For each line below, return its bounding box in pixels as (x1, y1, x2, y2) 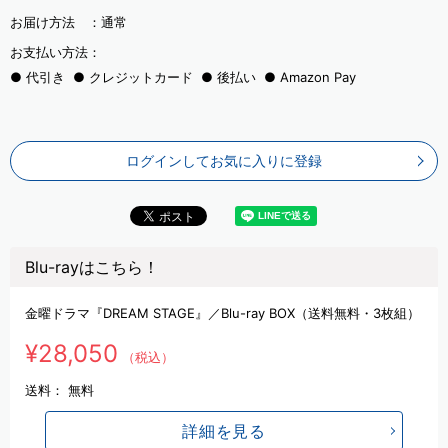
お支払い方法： (10, 44, 101, 60)
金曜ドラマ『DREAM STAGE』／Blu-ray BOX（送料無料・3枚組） (25, 305, 420, 321)
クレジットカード (89, 69, 193, 85)
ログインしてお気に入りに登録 (126, 152, 322, 169)
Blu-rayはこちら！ (25, 256, 159, 277)
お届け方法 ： (10, 14, 101, 30)
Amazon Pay (280, 69, 356, 85)
